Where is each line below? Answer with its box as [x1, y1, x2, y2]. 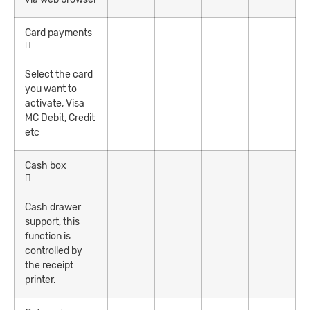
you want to [25, 82, 77, 95]
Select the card [25, 68, 93, 80]
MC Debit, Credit [25, 111, 95, 124]
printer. [25, 273, 56, 286]
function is [25, 230, 71, 242]
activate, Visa [25, 97, 84, 109]
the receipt [25, 259, 73, 271]
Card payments [25, 26, 92, 39]
